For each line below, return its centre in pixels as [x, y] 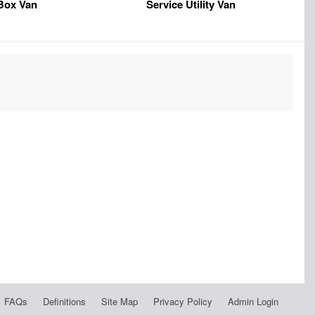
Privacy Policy [182, 301]
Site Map [119, 301]
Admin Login [253, 301]
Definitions [64, 301]
